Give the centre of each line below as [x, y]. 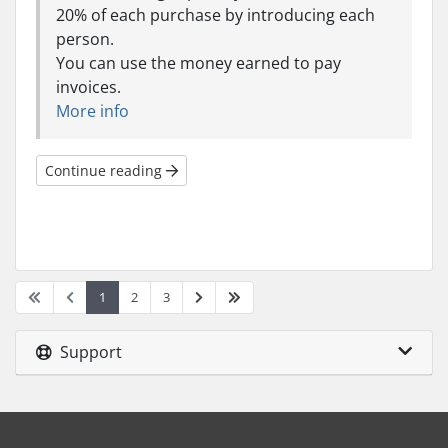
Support [87, 352]
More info [94, 111]
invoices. [88, 87]
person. [85, 39]
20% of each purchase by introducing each [215, 15]
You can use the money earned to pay [198, 63]
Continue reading [105, 170]
